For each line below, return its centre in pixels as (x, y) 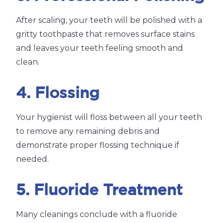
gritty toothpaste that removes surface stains (105, 34)
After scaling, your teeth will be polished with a (109, 20)
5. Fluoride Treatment (99, 191)
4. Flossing (58, 94)
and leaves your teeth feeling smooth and (100, 48)
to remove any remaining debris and (88, 131)
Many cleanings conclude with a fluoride (97, 215)
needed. (32, 159)
